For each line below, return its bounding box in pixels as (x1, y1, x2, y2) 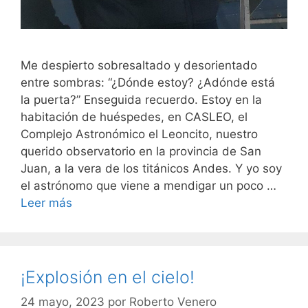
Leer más (21, 196, 72, 210)
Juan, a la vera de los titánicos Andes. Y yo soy (21, 162, 282, 176)
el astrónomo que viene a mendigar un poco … (21, 179, 276, 193)
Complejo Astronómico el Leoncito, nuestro (21, 127, 258, 142)
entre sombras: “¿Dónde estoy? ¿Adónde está (21, 76, 275, 90)
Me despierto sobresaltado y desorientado (21, 58, 257, 73)
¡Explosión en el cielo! (21, 267, 195, 288)
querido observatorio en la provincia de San (21, 144, 261, 159)
